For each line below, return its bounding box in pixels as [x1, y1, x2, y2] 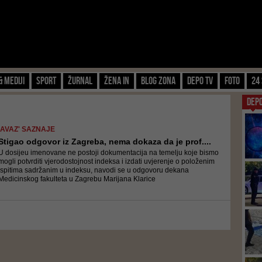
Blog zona [141, 75, 175, 87]
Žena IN [104, 75, 129, 87]
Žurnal [68, 75, 92, 87]
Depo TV [187, 75, 213, 87]
